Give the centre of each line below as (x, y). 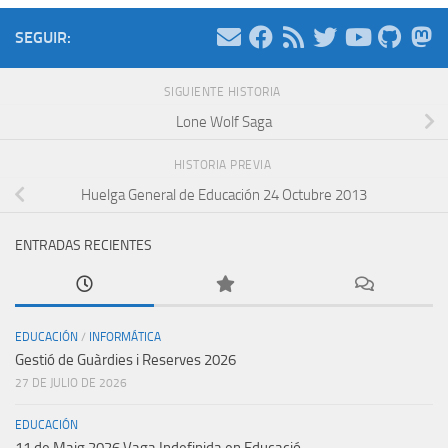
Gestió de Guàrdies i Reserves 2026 (125, 360)
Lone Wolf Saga (224, 121)
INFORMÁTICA (125, 337)
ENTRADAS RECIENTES (83, 246)
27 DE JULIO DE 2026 (71, 383)
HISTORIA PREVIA (224, 165)
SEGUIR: (43, 38)
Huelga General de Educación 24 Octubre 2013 (224, 194)
